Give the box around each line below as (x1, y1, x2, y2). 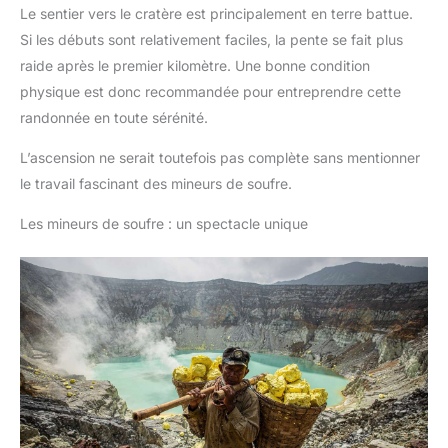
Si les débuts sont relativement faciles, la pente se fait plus (20, 31, 403, 49)
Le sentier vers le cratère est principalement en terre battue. (20, 5, 413, 23)
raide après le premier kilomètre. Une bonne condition (20, 57, 370, 75)
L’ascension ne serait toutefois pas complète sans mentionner (20, 149, 420, 167)
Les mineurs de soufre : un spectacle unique (20, 215, 308, 233)
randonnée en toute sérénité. (20, 109, 208, 127)
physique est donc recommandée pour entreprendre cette (20, 83, 401, 101)
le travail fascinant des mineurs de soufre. (20, 175, 292, 193)
